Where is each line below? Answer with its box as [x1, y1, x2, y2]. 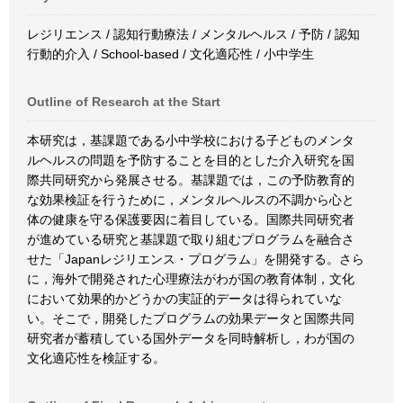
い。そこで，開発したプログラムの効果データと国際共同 [27, 311, 354, 326]
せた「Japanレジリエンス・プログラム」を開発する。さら [27, 252, 364, 266]
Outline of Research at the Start [27, 94, 220, 109]
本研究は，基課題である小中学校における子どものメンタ [27, 133, 354, 148]
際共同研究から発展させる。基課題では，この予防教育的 [27, 173, 354, 187]
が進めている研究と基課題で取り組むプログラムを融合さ [27, 232, 354, 246]
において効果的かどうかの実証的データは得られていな [27, 291, 342, 306]
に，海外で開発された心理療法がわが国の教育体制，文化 [27, 272, 354, 286]
